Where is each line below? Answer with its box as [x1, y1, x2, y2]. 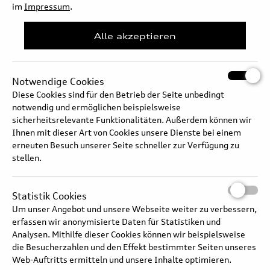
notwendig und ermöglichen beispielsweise [12, 102, 181, 113]
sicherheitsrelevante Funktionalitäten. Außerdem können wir [12, 115, 252, 125]
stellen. [12, 152, 42, 163]
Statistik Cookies [12, 190, 87, 202]
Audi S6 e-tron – [85, 95, 169, 105]
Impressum [24, 1, 70, 11]
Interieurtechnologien [85, 106, 198, 117]
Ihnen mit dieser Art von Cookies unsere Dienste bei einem [12, 127, 241, 138]
